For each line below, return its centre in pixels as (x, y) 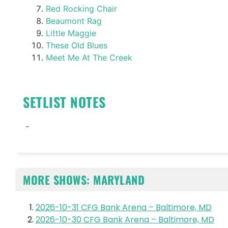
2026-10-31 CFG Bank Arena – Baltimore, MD (124, 207)
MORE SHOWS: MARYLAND (84, 179)
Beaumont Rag (74, 21)
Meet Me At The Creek (89, 57)
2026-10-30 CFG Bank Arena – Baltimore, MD (125, 219)
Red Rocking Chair (81, 8)
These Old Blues (77, 45)
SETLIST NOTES (64, 102)
